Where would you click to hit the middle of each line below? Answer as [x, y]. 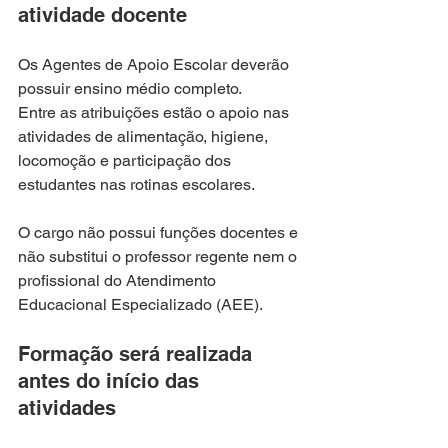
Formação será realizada [138, 354]
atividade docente [102, 15]
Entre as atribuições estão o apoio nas [155, 113]
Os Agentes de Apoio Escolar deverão [155, 65]
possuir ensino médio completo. [130, 89]
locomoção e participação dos [126, 161]
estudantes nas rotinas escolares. [136, 185]
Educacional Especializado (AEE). [140, 305]
